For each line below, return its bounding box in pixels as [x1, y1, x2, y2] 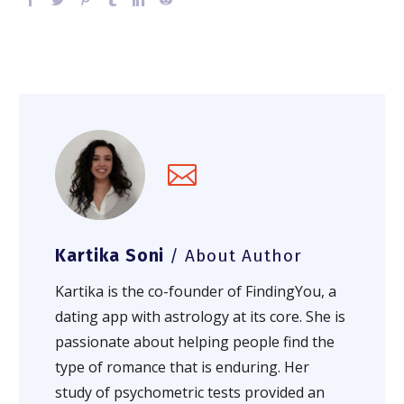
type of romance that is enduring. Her [55, 356, 309, 377]
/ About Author [170, 245, 302, 267]
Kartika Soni [55, 245, 170, 267]
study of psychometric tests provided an [55, 381, 325, 402]
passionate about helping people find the [55, 331, 335, 352]
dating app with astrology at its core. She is [55, 306, 345, 326]
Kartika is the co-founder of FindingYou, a [55, 280, 336, 301]
